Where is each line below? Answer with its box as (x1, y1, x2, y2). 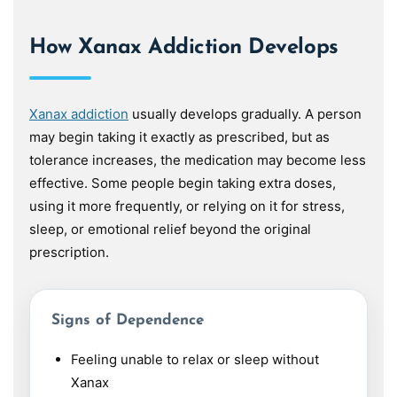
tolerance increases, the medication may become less (29, 152, 366, 168)
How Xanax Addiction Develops (29, 37, 339, 58)
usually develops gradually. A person (128, 105, 362, 122)
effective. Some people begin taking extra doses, (29, 175, 336, 191)
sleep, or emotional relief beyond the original (29, 221, 311, 237)
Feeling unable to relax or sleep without (70, 351, 319, 368)
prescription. (29, 244, 109, 261)
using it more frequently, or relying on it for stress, (29, 198, 345, 214)
